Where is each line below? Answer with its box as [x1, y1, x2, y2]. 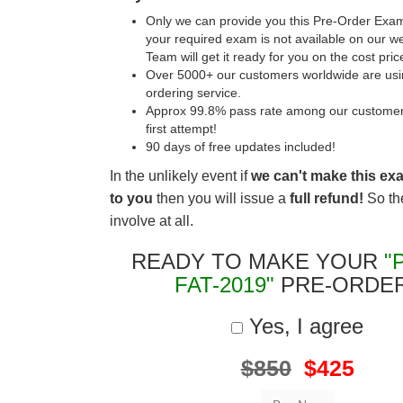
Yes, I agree [243, 314, 364, 338]
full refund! [290, 191, 363, 206]
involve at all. [110, 213, 193, 228]
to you [110, 191, 153, 206]
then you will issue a [153, 191, 290, 206]
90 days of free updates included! [146, 139, 336, 154]
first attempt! [146, 121, 217, 136]
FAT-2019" [174, 273, 274, 297]
